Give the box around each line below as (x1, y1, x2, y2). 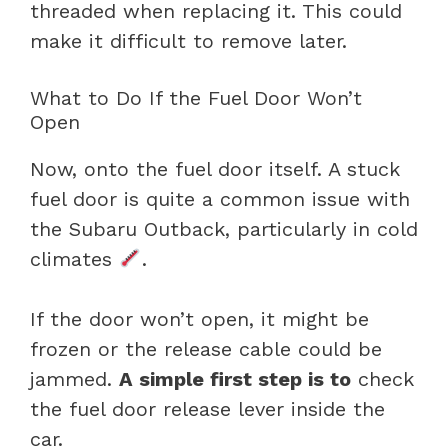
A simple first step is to (119, 366, 351, 391)
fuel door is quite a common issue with (30, 186, 410, 211)
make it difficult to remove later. (30, 28, 347, 53)
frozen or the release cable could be (30, 336, 382, 361)
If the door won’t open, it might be (30, 306, 369, 331)
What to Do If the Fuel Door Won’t (30, 85, 362, 110)
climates (30, 246, 119, 271)
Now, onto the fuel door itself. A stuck (30, 156, 400, 181)
